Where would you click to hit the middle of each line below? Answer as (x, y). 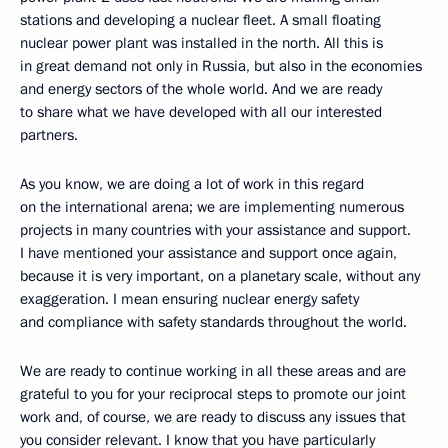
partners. (49, 135)
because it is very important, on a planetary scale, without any (220, 276)
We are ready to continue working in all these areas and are (213, 371)
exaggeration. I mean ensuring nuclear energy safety (189, 299)
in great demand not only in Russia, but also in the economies (221, 66)
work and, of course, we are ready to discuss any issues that (213, 417)
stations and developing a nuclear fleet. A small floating (200, 20)
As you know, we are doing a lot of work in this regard (192, 184)
